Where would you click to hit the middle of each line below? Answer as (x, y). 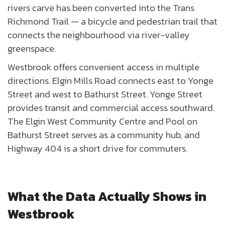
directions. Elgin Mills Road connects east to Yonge (110, 81)
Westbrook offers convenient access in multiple (103, 67)
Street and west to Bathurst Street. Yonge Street (105, 94)
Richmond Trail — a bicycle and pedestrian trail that (113, 21)
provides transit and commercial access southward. (111, 108)
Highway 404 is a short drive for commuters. (97, 148)
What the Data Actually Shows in (107, 196)
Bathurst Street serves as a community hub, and (104, 135)
